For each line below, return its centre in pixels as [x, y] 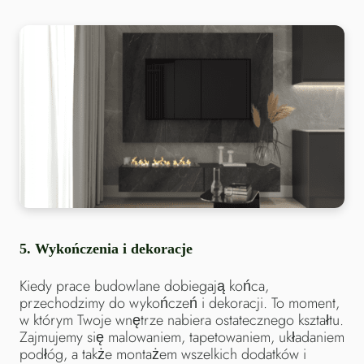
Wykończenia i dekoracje [114, 248]
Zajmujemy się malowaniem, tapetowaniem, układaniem [182, 337]
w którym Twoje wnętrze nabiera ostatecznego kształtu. [182, 320]
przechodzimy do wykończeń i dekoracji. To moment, [180, 303]
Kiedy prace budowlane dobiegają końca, [144, 286]
